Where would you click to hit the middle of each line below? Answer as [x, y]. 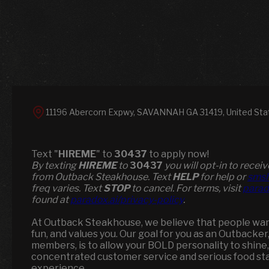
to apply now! [178, 154]
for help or [223, 177]
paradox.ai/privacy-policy [127, 200]
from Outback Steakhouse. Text [102, 177]
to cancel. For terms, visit [186, 188]
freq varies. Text [67, 188]
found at [51, 200]
